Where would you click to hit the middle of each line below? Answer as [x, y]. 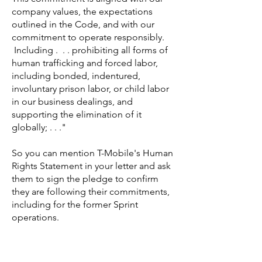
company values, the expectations [82, 11]
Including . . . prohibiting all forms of [90, 50]
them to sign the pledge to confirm [85, 179]
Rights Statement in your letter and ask [91, 166]
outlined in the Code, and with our [83, 24]
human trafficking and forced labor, [85, 63]
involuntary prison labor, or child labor [90, 89]
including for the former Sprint [75, 204]
